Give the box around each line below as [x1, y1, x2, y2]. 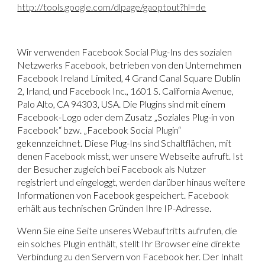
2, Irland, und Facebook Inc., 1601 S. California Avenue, [17, 85, 234, 96]
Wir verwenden [17, 46, 82, 57]
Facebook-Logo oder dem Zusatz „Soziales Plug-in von [17, 111, 235, 122]
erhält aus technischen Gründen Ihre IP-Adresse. [17, 202, 212, 214]
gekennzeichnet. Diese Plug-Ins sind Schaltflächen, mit [17, 137, 232, 148]
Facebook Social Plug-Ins [82, 46, 182, 57]
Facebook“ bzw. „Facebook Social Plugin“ [17, 124, 182, 135]
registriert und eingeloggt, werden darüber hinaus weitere [17, 176, 246, 188]
